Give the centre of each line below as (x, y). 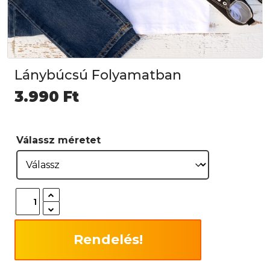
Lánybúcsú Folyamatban (98, 75)
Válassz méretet (58, 140)
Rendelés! (108, 240)
